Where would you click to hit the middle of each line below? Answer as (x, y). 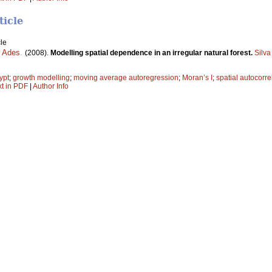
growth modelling (41, 78)
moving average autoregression (126, 78)
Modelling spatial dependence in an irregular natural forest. (152, 53)
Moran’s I (197, 78)
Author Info (51, 87)
